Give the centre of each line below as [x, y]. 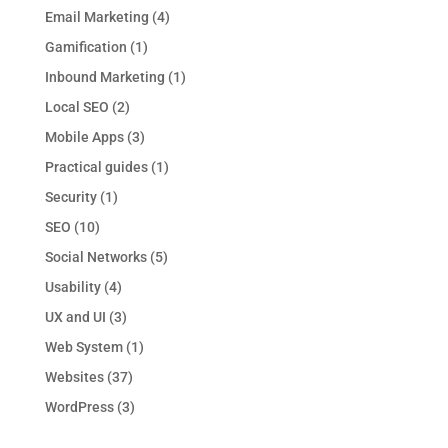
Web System [83, 346]
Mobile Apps [84, 136]
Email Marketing [96, 16]
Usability [72, 286]
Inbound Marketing [104, 76]
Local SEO [76, 106]
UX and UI [75, 316]
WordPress [79, 406]
